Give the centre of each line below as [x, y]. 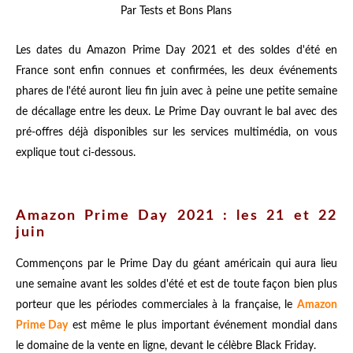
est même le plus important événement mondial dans [203, 325]
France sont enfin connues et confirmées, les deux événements [176, 71]
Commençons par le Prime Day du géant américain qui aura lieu [176, 264]
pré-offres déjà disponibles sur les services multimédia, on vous [176, 132]
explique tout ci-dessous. [76, 152]
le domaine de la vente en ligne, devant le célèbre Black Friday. [166, 346]
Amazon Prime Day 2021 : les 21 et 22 [176, 216]
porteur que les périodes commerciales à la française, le [156, 305]
